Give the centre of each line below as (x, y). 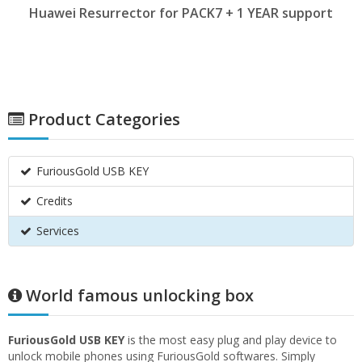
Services (56, 231)
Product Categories (102, 119)
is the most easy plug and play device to (231, 340)
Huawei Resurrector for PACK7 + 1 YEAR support (181, 13)
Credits (53, 201)
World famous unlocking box (138, 295)
